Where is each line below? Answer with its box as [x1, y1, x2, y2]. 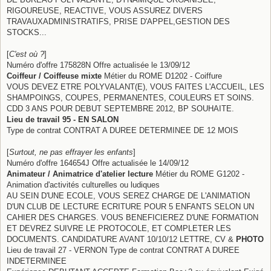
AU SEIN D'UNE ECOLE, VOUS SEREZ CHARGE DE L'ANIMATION [7, 191, 250, 200]
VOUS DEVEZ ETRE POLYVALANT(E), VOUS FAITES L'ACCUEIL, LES [7, 82, 264, 91]
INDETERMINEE [7, 256, 67, 266]
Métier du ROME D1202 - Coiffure [102, 71, 222, 80]
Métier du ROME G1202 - [153, 169, 244, 178]
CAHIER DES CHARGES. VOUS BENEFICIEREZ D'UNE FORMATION [7, 212, 258, 222]
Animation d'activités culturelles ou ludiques [7, 180, 160, 189]
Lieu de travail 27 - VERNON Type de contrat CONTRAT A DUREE [7, 245, 240, 255]
